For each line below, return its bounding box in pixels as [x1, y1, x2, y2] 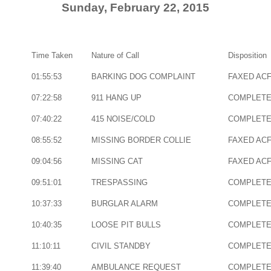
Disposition [227, 51, 267, 60]
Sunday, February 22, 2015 [62, 1, 209, 14]
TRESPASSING [91, 178, 148, 187]
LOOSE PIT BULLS [91, 220, 161, 229]
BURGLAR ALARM [91, 199, 158, 208]
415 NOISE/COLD [91, 114, 155, 123]
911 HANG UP [91, 93, 142, 102]
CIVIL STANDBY [91, 241, 151, 250]
